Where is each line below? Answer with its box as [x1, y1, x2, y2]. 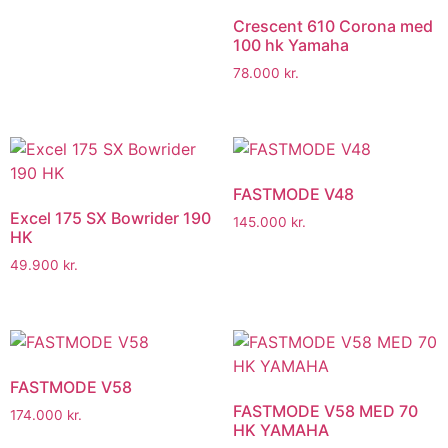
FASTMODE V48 [232, 184, 354, 205]
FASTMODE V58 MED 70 [232, 400, 418, 421]
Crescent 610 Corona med [232, 15, 433, 36]
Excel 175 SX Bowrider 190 [10, 208, 211, 229]
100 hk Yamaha [232, 34, 349, 55]
